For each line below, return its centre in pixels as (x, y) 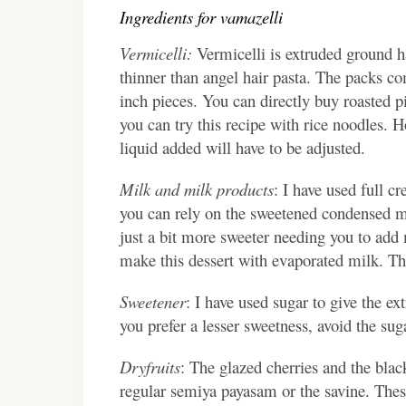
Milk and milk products (197, 188)
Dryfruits (150, 366)
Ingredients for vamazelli (201, 16)
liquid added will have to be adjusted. (242, 147)
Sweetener (153, 301)
